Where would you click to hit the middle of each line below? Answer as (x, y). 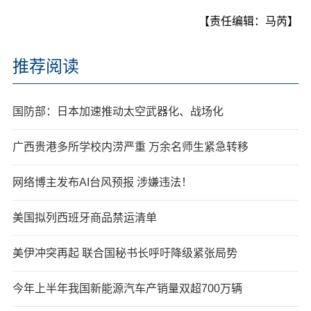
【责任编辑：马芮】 (249, 21)
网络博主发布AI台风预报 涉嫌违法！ (102, 182)
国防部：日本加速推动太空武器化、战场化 (118, 111)
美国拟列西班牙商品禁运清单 (84, 217)
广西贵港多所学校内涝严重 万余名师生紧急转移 (130, 146)
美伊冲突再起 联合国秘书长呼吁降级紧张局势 (125, 253)
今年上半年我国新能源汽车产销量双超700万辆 (127, 288)
